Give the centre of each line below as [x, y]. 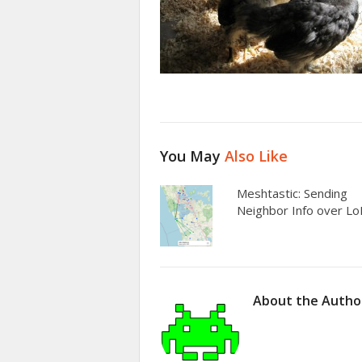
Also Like [256, 156]
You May [192, 156]
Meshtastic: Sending [292, 194]
